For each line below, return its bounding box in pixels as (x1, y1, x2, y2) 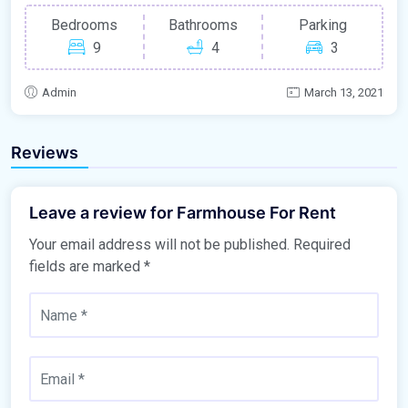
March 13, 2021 (304, 86, 383, 100)
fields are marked (29, 258, 144, 276)
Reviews (11, 143, 78, 163)
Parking (298, 16, 347, 35)
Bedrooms (51, 16, 118, 35)
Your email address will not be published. (29, 236, 290, 254)
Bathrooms (168, 16, 239, 35)
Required (293, 236, 351, 254)
